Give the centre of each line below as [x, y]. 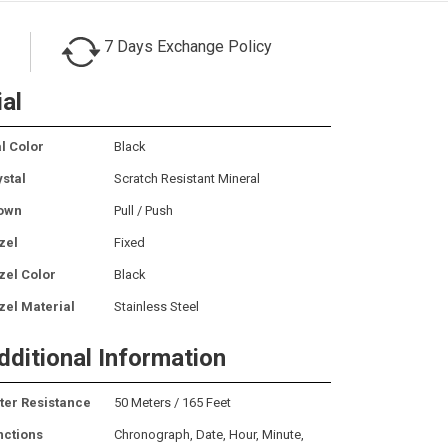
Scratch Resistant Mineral [187, 178]
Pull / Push [143, 210]
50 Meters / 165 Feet [172, 402]
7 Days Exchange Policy [188, 46]
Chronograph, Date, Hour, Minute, [209, 434]
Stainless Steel [156, 306]
